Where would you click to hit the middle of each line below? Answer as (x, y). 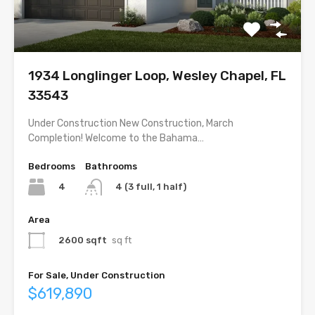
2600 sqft (83, 240)
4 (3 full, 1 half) (151, 187)
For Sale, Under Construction (97, 276)
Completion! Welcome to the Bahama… (116, 138)
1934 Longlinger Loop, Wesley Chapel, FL (157, 75)
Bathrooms (111, 166)
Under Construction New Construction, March (131, 123)
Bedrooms (52, 166)
